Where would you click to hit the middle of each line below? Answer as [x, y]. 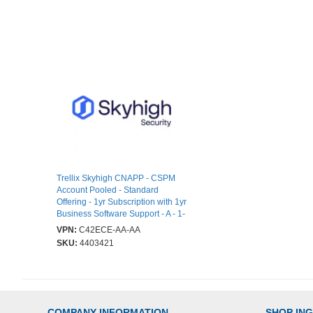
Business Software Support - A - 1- [121, 214]
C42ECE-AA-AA [110, 230]
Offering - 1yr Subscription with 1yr [122, 202]
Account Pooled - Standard [108, 190]
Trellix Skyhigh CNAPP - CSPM [116, 178]
